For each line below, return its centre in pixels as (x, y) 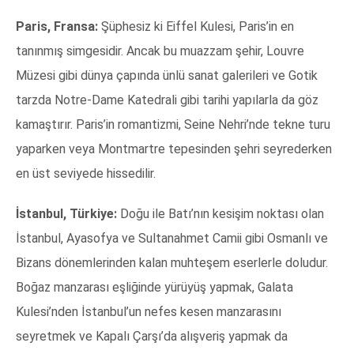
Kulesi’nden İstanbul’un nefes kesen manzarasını (149, 312)
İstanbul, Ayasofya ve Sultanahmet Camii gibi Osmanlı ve (172, 239)
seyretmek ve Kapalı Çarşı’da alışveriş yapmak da (152, 337)
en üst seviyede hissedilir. (86, 174)
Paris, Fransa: (57, 27)
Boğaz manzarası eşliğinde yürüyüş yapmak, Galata (154, 288)
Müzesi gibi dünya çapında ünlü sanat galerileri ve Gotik (167, 76)
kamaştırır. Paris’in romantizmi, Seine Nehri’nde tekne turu (173, 125)
